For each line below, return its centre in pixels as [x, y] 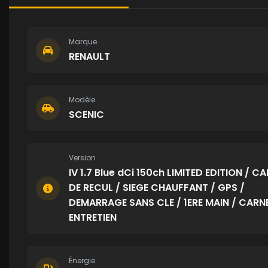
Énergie [82, 261]
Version [82, 158]
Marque [83, 42]
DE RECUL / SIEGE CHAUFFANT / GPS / [157, 188]
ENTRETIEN [93, 217]
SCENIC [86, 115]
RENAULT [89, 57]
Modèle [82, 100]
